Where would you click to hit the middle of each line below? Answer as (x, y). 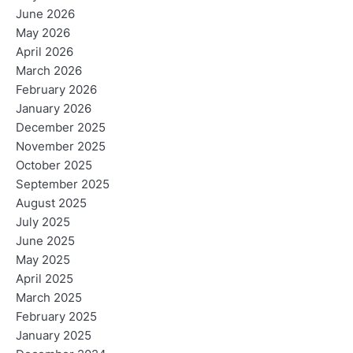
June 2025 (45, 242)
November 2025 (61, 147)
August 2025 (51, 204)
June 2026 (45, 15)
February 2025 (56, 317)
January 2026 (54, 109)
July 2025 (43, 223)
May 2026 (43, 33)
